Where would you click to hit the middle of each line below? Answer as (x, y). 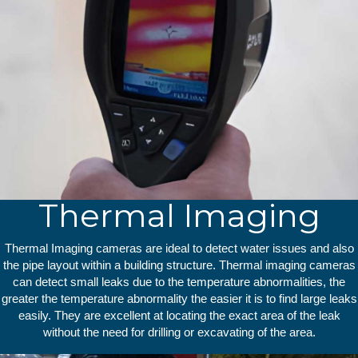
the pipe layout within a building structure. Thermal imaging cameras (179, 265)
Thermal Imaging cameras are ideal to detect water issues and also (179, 249)
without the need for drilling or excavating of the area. (179, 332)
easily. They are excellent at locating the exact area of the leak (179, 316)
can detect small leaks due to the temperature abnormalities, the (179, 282)
